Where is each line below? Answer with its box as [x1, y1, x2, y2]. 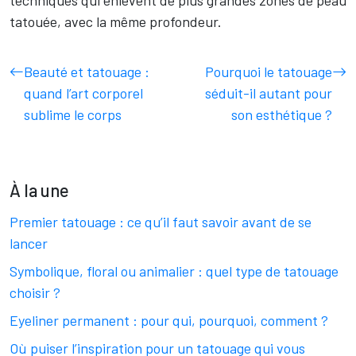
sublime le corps [24, 106, 122, 123]
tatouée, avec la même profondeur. [10, 13, 222, 30]
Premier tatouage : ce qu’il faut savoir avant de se [10, 213, 311, 230]
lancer [10, 234, 48, 252]
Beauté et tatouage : [24, 63, 149, 80]
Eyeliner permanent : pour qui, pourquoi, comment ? [10, 311, 328, 329]
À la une [10, 180, 69, 200]
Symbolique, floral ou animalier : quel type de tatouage [10, 262, 339, 280]
